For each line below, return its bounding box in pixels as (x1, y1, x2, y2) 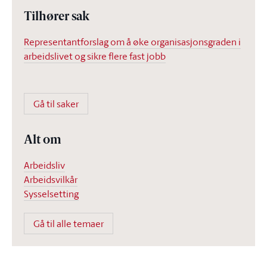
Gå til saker (33, 97, 79, 110)
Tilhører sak (24, 11, 89, 23)
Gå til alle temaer (33, 217, 104, 230)
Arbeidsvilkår (24, 173, 77, 186)
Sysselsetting (24, 187, 79, 200)
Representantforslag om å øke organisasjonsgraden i (24, 35, 241, 48)
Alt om (24, 135, 61, 147)
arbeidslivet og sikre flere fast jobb (24, 49, 166, 63)
